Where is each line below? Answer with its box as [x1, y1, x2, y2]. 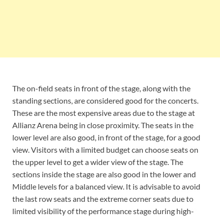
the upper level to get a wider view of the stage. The [12, 157, 183, 166]
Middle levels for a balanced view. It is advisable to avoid [12, 181, 200, 191]
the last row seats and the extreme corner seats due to [12, 193, 193, 203]
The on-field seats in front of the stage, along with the [12, 83, 191, 93]
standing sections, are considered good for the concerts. [12, 95, 198, 105]
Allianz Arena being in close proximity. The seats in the [12, 120, 193, 130]
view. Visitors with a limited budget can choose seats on [12, 144, 198, 154]
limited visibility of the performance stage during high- [12, 206, 194, 216]
